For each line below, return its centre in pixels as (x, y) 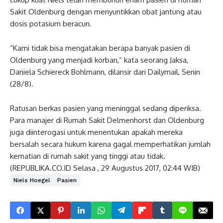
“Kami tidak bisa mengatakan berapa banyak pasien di (100, 48)
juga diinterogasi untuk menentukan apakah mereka (96, 132)
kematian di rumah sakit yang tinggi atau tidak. (88, 156)
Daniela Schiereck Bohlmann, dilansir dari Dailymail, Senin (105, 72)
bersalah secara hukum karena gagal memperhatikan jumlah (110, 144)
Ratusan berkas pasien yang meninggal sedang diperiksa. (106, 108)
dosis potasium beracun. (51, 24)
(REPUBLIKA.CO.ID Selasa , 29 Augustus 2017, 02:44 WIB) (105, 168)
